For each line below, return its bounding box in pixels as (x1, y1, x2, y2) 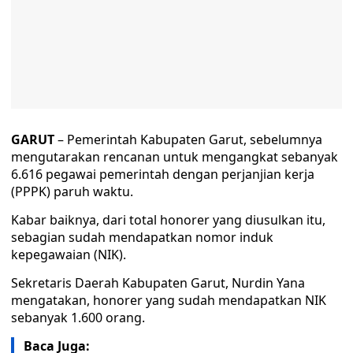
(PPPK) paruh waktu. (11, 183, 133, 200)
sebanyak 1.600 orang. (11, 309, 145, 326)
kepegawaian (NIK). (11, 246, 126, 263)
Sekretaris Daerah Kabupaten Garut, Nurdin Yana (11, 274, 305, 292)
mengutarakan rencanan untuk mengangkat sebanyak (11, 148, 338, 165)
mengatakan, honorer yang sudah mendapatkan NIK (11, 292, 326, 309)
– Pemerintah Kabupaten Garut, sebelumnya (58, 131, 322, 148)
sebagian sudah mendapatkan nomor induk (11, 229, 273, 246)
